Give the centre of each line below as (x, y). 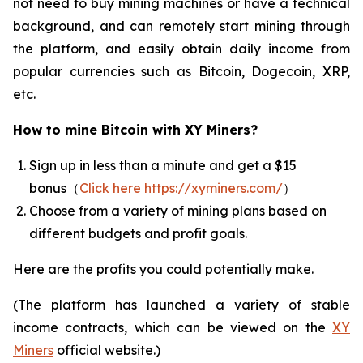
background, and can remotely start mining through (181, 26)
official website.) (107, 350)
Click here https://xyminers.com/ (181, 188)
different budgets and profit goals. (138, 233)
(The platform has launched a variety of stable (181, 304)
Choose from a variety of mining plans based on (178, 210)
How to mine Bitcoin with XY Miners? (135, 129)
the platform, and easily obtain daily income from (181, 48)
